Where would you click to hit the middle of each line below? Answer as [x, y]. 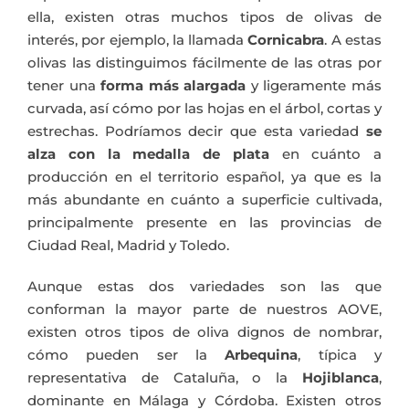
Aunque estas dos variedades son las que [204, 287]
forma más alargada [173, 86]
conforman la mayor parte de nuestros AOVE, [204, 309]
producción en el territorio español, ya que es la [204, 177]
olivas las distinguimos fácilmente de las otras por [204, 63]
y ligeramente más [314, 86]
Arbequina [262, 355]
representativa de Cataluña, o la [165, 378]
